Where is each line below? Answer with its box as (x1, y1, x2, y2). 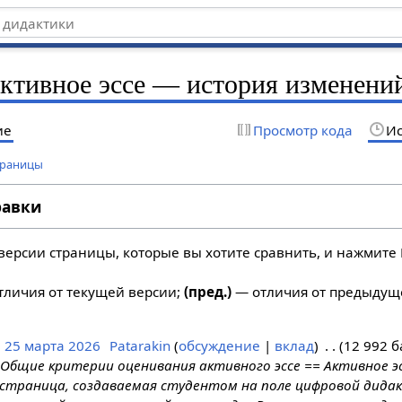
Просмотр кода (252, 120, 353, 139)
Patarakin (109, 336, 170, 355)
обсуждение (178, 336, 260, 355)
